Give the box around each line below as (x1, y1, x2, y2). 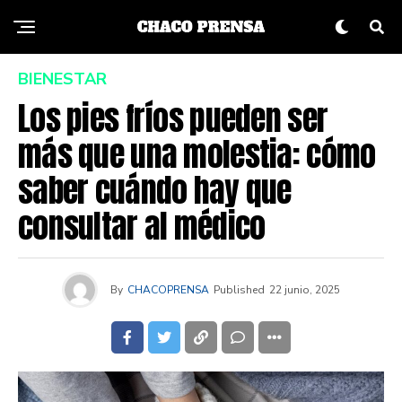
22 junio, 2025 (269, 283, 340, 297)
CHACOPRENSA (127, 283, 209, 297)
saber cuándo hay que (18, 166, 292, 214)
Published (214, 283, 265, 297)
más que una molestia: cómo (18, 130, 376, 179)
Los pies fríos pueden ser (18, 94, 328, 143)
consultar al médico (18, 202, 266, 250)
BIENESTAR (18, 68, 107, 90)
